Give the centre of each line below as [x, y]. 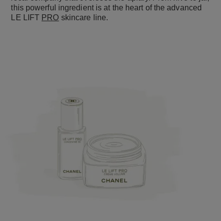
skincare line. [84, 18]
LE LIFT [26, 18]
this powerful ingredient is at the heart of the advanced [107, 8]
